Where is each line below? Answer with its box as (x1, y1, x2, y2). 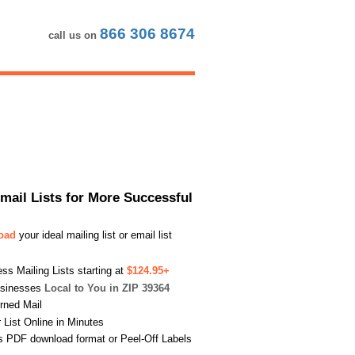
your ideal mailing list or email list (16, 229, 172, 241)
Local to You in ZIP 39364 (44, 281, 170, 294)
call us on (48, 29, 100, 41)
